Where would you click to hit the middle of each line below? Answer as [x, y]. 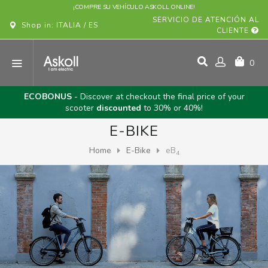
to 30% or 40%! [172, 108]
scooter [81, 108]
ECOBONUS [48, 97]
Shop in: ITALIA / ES [57, 25]
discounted [119, 108]
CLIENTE [234, 31]
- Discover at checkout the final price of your [158, 97]
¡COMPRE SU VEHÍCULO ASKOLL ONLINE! [134, 7]
